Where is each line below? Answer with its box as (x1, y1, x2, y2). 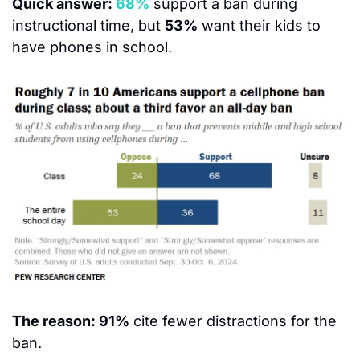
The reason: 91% (12, 313, 129, 330)
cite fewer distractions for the (129, 313, 337, 330)
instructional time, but (12, 16, 165, 34)
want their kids (198, 16, 307, 34)
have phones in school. (12, 38, 172, 55)
